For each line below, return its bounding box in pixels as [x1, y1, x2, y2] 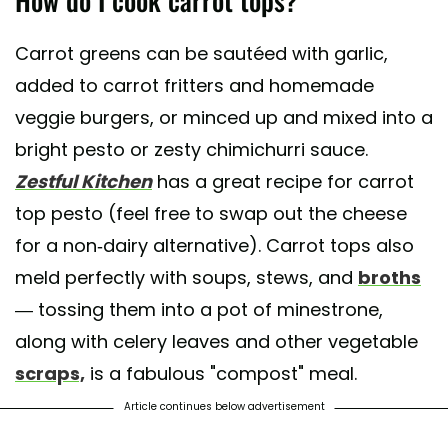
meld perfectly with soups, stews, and [15, 264, 358, 290]
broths [358, 264, 421, 290]
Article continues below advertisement [123, 398, 325, 414]
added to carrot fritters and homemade [15, 72, 374, 98]
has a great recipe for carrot [152, 168, 414, 194]
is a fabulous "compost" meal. [85, 360, 357, 386]
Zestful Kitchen [15, 168, 152, 194]
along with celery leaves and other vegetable [15, 328, 418, 354]
